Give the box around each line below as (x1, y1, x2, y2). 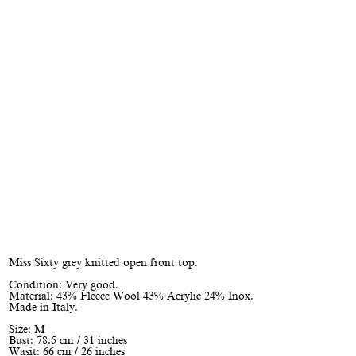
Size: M (8, 323, 45, 335)
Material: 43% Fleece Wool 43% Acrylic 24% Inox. (8, 290, 253, 302)
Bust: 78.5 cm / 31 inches (8, 335, 127, 346)
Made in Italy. (8, 301, 78, 313)
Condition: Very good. (8, 279, 118, 291)
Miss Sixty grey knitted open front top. (8, 257, 198, 269)
